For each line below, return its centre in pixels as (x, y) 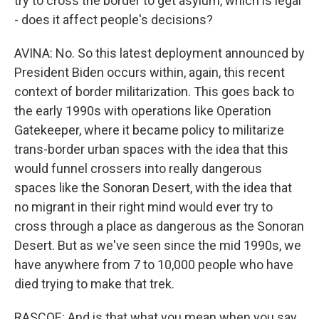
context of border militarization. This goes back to (154, 92)
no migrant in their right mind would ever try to (143, 207)
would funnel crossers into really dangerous (138, 169)
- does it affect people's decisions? (114, 20)
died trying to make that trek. (94, 284)
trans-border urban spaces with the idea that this (151, 150)
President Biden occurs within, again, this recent (150, 73)
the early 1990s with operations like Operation (143, 111)
